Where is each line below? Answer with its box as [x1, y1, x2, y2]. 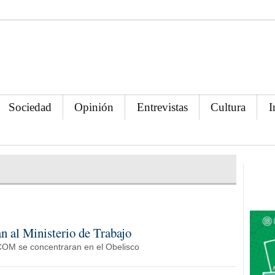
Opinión [74, 100, 114, 114]
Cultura [211, 100, 246, 114]
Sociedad [9, 100, 52, 114]
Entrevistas [136, 100, 188, 114]
